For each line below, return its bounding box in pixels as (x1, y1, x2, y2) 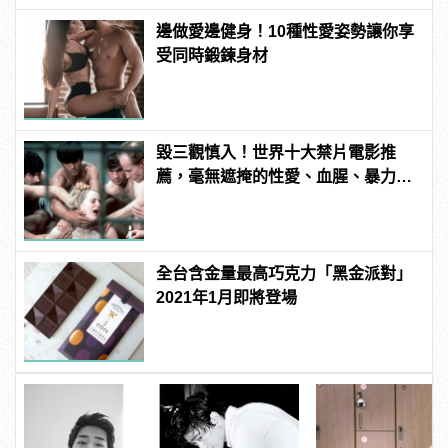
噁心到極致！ (156, 192, 253, 210)
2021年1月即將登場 (156, 289, 314, 307)
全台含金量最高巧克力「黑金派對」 (156, 265, 413, 283)
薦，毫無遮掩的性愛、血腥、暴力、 (156, 168, 413, 186)
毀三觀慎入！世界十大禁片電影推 (156, 144, 397, 162)
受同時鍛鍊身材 (156, 47, 269, 65)
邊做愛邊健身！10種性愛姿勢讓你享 (156, 23, 415, 41)
